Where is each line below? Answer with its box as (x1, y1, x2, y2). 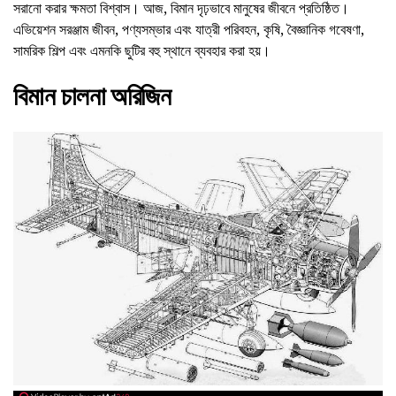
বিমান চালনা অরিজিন (13, 81, 171, 111)
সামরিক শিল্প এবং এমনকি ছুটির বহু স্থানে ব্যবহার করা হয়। (13, 41, 270, 60)
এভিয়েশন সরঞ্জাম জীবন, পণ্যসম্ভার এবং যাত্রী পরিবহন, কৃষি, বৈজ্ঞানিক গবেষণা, (13, 19, 364, 39)
